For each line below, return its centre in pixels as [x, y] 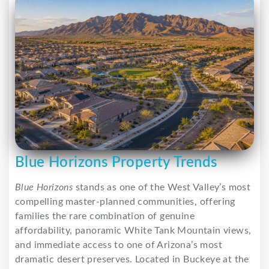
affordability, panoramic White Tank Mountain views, [133, 230]
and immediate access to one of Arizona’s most [119, 245]
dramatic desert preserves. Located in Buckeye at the [132, 259]
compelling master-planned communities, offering [125, 201]
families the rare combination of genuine [105, 216]
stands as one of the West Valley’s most [162, 187]
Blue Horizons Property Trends [116, 162]
